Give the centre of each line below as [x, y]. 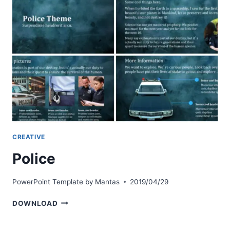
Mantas [108, 181]
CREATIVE [29, 137]
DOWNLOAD [35, 203]
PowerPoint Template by [53, 181]
